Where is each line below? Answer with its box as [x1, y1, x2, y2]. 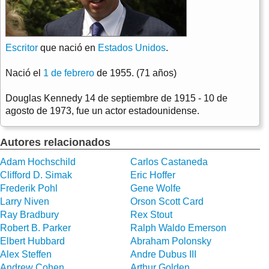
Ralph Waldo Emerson [130, 222, 226, 233]
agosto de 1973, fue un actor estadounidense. [5, 105, 199, 116]
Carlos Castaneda [130, 156, 208, 167]
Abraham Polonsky [130, 235, 211, 246]
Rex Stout [130, 209, 172, 220]
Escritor [5, 42, 38, 53]
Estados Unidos [98, 42, 166, 53]
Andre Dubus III [130, 249, 196, 259]
